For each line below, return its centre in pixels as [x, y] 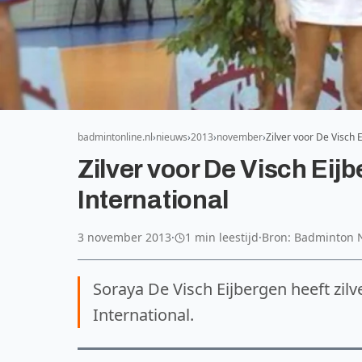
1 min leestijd [222, 237]
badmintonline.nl [115, 137]
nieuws [172, 137]
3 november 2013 [124, 237]
